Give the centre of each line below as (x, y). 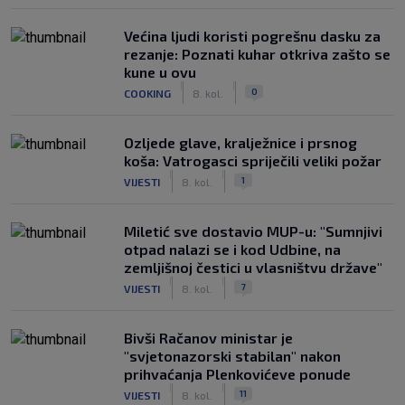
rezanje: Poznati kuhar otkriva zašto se (257, 54)
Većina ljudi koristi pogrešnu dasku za (252, 36)
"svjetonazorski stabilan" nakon (232, 356)
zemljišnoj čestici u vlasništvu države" (253, 267)
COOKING (147, 93)
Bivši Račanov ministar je (208, 338)
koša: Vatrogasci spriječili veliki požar (253, 160)
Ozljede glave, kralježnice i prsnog (240, 142)
